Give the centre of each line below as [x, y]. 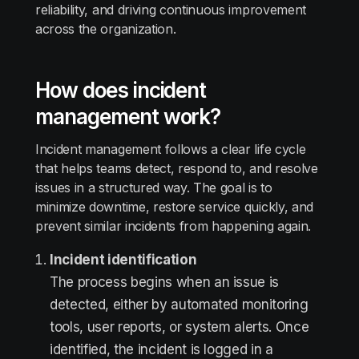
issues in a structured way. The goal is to [154, 188]
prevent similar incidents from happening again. [173, 226]
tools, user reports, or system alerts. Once [179, 327]
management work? [131, 117]
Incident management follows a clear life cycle [171, 149]
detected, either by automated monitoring [179, 305]
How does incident [121, 90]
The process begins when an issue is [165, 282]
